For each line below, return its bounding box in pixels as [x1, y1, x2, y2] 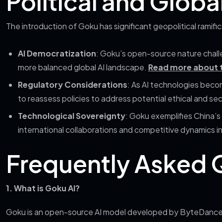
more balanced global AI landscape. [18, 62, 148, 72]
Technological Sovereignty [18, 111, 125, 121]
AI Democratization [18, 48, 96, 58]
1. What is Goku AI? [6, 183, 80, 193]
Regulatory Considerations [18, 79, 127, 90]
